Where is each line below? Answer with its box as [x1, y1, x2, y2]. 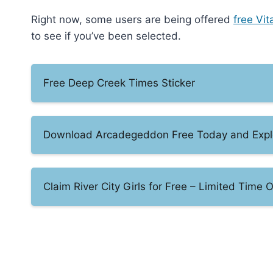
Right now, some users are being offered [31, 13, 233, 26]
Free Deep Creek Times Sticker [43, 77, 195, 90]
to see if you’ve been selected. [31, 30, 181, 43]
